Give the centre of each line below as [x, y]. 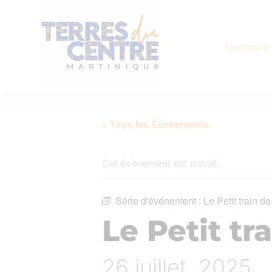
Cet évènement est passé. [161, 163]
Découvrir [248, 46]
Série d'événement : [159, 201]
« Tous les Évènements [155, 124]
